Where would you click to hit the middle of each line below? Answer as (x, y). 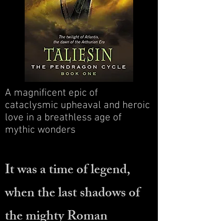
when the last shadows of (73, 194)
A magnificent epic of (51, 93)
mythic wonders (40, 130)
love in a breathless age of (63, 118)
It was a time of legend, (68, 171)
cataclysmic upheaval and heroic (77, 105)
